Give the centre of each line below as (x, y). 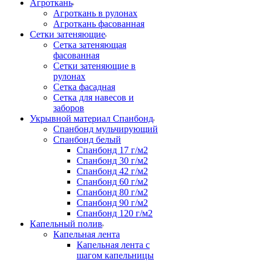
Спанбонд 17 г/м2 (112, 150)
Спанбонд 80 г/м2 (112, 192)
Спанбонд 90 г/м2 (112, 203)
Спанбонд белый (87, 139)
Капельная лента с (113, 245)
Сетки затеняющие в (94, 66)
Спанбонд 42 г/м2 (112, 171)
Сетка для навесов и (94, 97)
